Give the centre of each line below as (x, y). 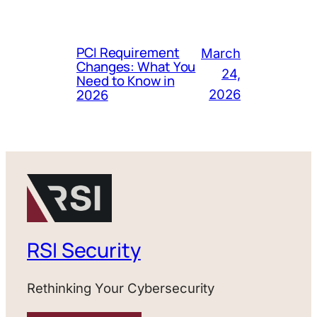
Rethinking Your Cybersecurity (121, 288)
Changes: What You (136, 67)
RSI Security (84, 250)
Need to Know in (126, 81)
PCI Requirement (128, 53)
